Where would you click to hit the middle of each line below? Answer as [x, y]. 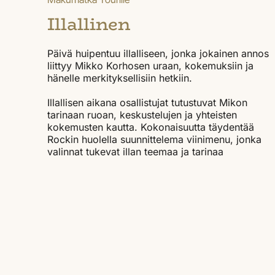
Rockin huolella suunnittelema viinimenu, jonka [154, 140]
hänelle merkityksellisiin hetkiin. [120, 78]
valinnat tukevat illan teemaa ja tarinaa [135, 152]
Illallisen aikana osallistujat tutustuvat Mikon [147, 103]
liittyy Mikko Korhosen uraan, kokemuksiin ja [150, 66]
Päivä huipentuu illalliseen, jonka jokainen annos [158, 54]
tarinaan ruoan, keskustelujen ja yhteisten [142, 115]
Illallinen [89, 24]
